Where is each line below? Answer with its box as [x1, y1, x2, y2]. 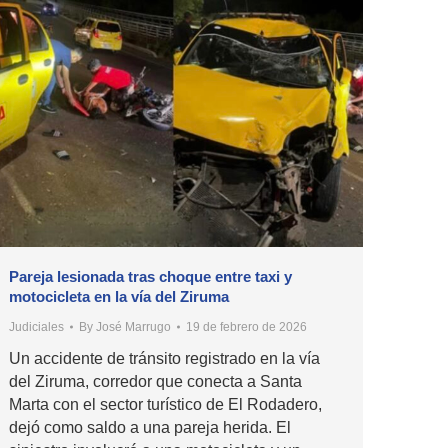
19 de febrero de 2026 [186, 320, 307, 335]
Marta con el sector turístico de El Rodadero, [9, 396, 322, 414]
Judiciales [9, 320, 64, 335]
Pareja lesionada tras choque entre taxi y [9, 268, 292, 286]
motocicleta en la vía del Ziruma [9, 288, 229, 306]
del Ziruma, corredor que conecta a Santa [9, 373, 302, 391]
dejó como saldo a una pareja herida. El [9, 419, 291, 437]
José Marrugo [96, 320, 171, 335]
